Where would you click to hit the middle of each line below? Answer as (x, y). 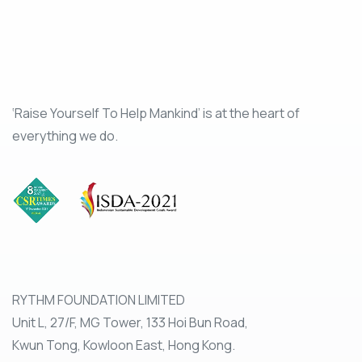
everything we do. (65, 136)
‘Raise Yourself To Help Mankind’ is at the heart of (156, 114)
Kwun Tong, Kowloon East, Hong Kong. (124, 345)
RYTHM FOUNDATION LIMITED (99, 300)
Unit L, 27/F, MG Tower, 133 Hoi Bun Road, (130, 323)
